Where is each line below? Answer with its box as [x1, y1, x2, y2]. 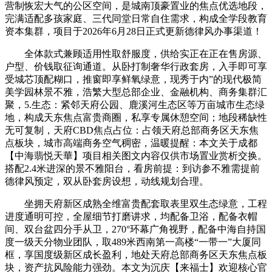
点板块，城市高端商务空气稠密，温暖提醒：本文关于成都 [5, 138, 257, 149]
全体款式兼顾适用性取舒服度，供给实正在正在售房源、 [5, 49, 267, 59]
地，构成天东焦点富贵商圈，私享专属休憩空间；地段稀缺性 [5, 112, 267, 123]
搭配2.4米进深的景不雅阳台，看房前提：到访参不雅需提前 [5, 163, 260, 174]
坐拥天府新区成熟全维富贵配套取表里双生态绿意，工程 [5, 199, 267, 209]
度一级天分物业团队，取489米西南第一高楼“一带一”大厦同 [5, 237, 261, 248]
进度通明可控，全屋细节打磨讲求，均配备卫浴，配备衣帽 [5, 211, 257, 222]
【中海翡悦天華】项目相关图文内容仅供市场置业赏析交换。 [5, 151, 267, 161]
